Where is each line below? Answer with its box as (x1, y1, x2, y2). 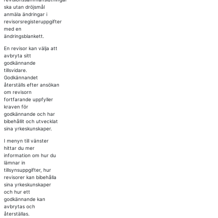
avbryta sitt (3, 53, 31, 58)
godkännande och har (3, 111, 55, 117)
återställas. (3, 211, 30, 217)
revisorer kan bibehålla (3, 174, 56, 180)
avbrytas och (3, 203, 35, 209)
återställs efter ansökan (3, 82, 59, 88)
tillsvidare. (3, 67, 27, 73)
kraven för (3, 104, 28, 109)
